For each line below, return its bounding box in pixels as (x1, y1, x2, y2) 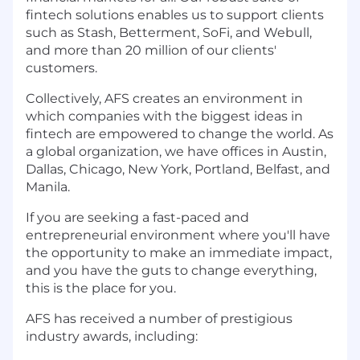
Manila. (26, 178, 70, 194)
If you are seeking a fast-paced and (26, 209, 249, 225)
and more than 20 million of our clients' (26, 42, 276, 58)
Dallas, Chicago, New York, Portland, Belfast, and (26, 161, 330, 177)
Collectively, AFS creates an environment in (26, 90, 303, 106)
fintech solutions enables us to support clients (26, 6, 324, 22)
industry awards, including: (26, 328, 198, 344)
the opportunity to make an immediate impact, (26, 244, 332, 260)
